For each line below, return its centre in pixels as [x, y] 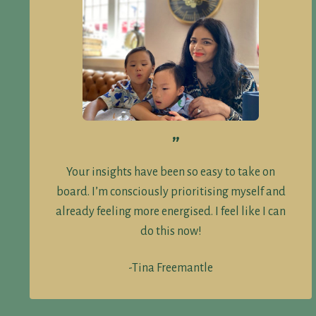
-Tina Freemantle [171, 268]
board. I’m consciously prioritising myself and [171, 192]
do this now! [171, 231]
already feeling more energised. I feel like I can [171, 211]
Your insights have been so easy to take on [171, 172]
